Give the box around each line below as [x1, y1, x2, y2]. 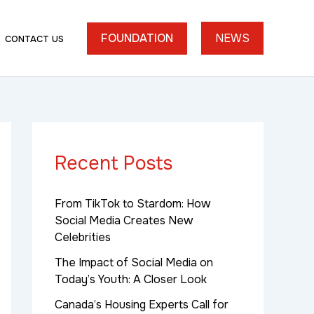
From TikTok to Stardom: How [55, 196, 210, 212]
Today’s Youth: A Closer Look [55, 272, 207, 287]
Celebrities [55, 230, 111, 245]
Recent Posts [55, 151, 172, 176]
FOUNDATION [100, 30, 173, 46]
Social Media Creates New [55, 213, 193, 228]
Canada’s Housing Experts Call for [55, 297, 228, 313]
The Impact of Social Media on [55, 255, 213, 271]
